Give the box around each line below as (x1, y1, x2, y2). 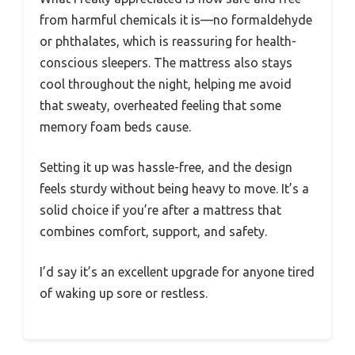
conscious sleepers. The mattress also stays (40, 55, 292, 71)
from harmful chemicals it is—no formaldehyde (40, 13, 312, 28)
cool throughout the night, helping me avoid (40, 77, 292, 92)
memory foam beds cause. (40, 120, 191, 135)
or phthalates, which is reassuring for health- (40, 34, 296, 49)
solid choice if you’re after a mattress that (40, 203, 281, 218)
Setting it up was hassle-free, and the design (40, 160, 292, 175)
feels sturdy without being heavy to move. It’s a (40, 181, 309, 197)
